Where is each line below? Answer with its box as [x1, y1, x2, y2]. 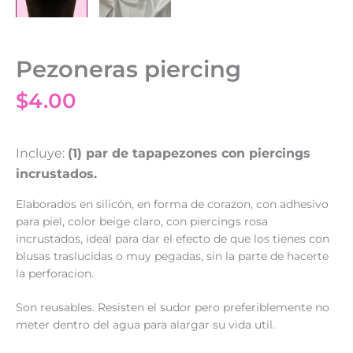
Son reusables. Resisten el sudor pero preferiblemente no [16, 300, 329, 314]
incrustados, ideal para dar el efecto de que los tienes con [16, 232, 329, 246]
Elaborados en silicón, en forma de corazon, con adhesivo [16, 198, 329, 211]
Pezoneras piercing [16, 55, 241, 84]
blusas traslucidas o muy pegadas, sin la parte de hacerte [16, 250, 329, 263]
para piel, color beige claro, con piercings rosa [16, 215, 268, 229]
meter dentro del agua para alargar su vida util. [16, 318, 275, 331]
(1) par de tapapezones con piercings [68, 146, 310, 162]
